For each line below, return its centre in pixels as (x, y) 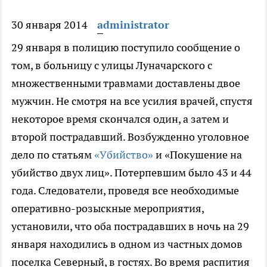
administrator (133, 25)
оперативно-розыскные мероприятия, (108, 208)
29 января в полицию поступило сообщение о (126, 47)
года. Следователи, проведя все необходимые (125, 190)
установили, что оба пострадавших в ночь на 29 (130, 226)
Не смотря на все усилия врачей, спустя (153, 101)
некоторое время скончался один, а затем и (120, 119)
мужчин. (32, 101)
